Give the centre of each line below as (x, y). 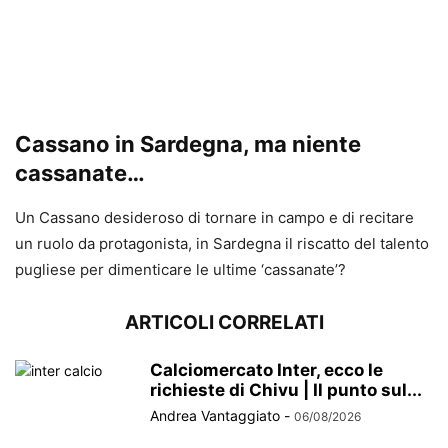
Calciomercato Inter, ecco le (266, 369)
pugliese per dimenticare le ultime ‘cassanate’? (180, 269)
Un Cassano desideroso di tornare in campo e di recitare (214, 217)
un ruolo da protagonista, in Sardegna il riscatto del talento (222, 243)
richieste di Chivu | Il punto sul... (286, 389)
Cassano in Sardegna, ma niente (188, 143)
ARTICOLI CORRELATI (224, 322)
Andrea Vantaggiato (215, 415)
